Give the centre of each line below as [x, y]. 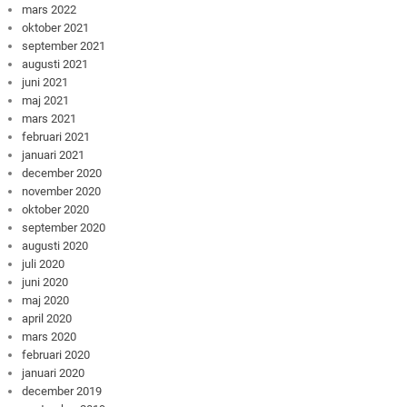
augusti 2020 [55, 245]
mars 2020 [50, 336]
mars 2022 [50, 9]
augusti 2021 [55, 64]
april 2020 [47, 318]
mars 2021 [50, 118]
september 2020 [64, 227]
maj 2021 [46, 100]
